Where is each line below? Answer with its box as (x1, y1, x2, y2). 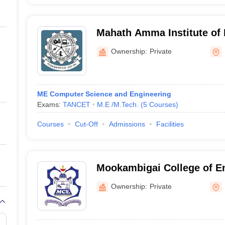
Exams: (37, 100, 63, 108)
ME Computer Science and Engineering (37, 90, 171, 98)
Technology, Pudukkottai (96, 40, 214, 51)
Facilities (156, 120, 184, 128)
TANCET (62, 100, 90, 108)
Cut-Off (74, 120, 98, 128)
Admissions (108, 120, 145, 128)
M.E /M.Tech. (96, 100, 139, 108)
